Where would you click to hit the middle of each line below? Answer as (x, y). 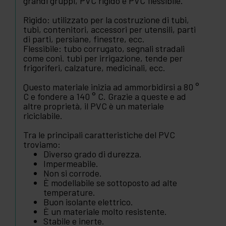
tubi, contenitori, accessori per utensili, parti (109, 29)
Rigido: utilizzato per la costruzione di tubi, (106, 19)
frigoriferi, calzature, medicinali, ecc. (94, 67)
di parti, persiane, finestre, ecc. (84, 39)
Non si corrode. (73, 173)
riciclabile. (43, 115)
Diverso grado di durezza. (93, 154)
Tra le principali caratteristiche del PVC (99, 134)
